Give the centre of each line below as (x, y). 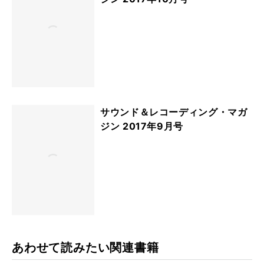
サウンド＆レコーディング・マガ (174, 112)
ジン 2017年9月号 (142, 126)
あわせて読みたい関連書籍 (85, 247)
